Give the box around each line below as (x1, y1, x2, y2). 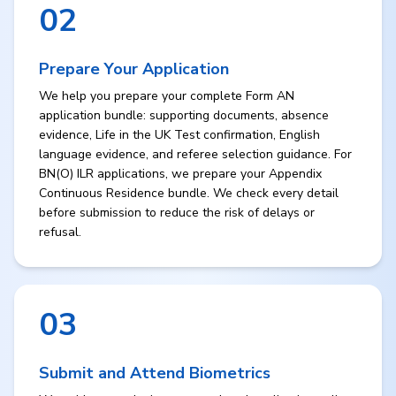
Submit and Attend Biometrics (39, 362, 270, 384)
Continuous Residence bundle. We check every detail (39, 185, 339, 202)
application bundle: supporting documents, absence (39, 107, 329, 124)
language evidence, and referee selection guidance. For (39, 146, 352, 163)
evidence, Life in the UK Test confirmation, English (39, 126, 320, 143)
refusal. (39, 224, 81, 240)
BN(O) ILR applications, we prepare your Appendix (39, 165, 322, 182)
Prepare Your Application (39, 58, 229, 80)
